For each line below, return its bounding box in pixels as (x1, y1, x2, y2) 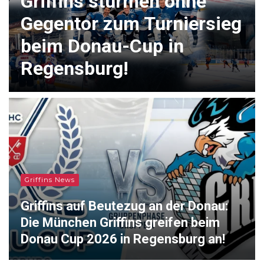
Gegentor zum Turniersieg (21, 12, 242, 35)
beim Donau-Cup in (21, 34, 184, 57)
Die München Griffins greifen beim (21, 214, 220, 230)
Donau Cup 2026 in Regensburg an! (21, 231, 225, 246)
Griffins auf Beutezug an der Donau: (21, 198, 228, 213)
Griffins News (25, 175, 75, 184)
